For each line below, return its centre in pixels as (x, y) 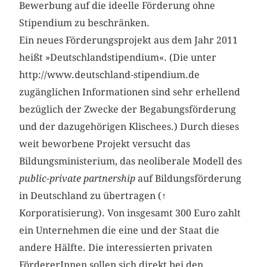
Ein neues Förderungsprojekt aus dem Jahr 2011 (129, 41)
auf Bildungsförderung (189, 179)
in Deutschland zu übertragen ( (91, 196)
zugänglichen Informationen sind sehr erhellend (130, 92)
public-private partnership (77, 179)
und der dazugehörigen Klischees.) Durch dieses (129, 127)
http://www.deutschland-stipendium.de (110, 75)
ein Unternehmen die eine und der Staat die (119, 231)
